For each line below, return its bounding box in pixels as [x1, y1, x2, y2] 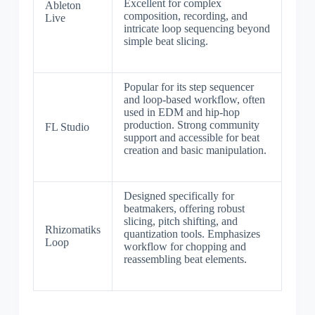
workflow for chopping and [123, 240, 246, 252]
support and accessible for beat [123, 131, 259, 143]
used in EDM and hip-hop [123, 105, 240, 118]
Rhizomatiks [44, 223, 101, 236]
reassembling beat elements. [123, 252, 247, 265]
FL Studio [44, 120, 89, 133]
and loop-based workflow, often [123, 93, 265, 105]
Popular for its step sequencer [123, 80, 254, 93]
